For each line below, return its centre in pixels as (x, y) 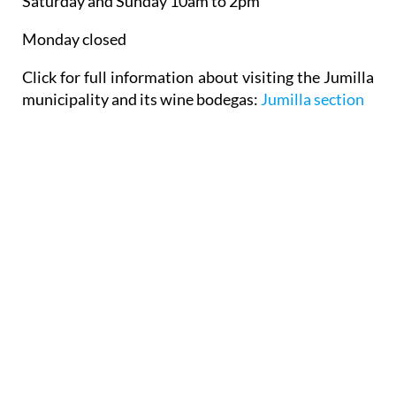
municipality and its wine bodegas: (140, 99)
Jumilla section (312, 99)
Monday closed (74, 39)
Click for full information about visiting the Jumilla (198, 77)
